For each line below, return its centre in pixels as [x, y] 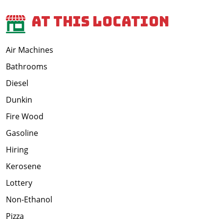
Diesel [17, 83]
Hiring [17, 150]
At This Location [100, 21]
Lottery [19, 183]
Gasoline [22, 133]
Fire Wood [25, 117]
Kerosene [23, 166]
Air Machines [30, 50]
